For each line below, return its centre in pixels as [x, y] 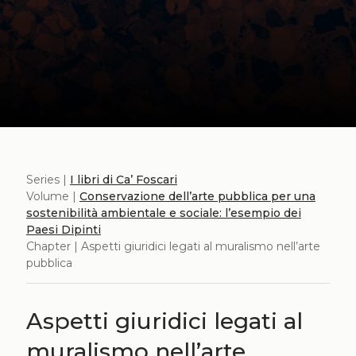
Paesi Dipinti [63, 230]
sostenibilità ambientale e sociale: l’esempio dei [163, 213]
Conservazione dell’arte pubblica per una [197, 196]
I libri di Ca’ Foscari [123, 180]
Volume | [52, 196]
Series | [48, 180]
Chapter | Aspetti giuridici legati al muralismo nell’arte [173, 246]
